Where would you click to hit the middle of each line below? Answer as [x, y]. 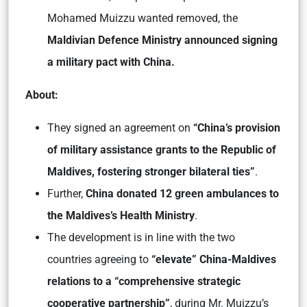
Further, [66, 193]
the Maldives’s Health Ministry [121, 215]
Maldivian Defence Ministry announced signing [162, 40]
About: [42, 95]
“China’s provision [237, 127]
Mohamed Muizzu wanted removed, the [143, 18]
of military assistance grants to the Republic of [162, 149]
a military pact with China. [111, 62]
